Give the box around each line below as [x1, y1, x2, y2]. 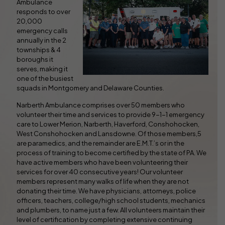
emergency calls [17, 27, 68, 35]
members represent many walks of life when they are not [17, 177, 189, 186]
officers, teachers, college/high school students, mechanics [17, 196, 205, 205]
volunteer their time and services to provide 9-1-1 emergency [17, 110, 204, 119]
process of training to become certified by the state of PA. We [17, 149, 206, 157]
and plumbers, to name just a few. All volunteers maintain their [17, 206, 205, 214]
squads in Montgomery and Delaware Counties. [17, 84, 164, 92]
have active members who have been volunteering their [17, 158, 188, 167]
